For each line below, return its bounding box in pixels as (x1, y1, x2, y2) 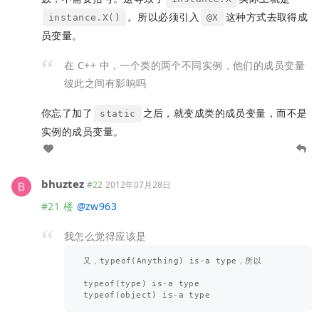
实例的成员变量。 (41, 124, 124, 138)
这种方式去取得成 (225, 10, 308, 24)
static (100, 108, 136, 119)
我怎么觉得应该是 (64, 229, 147, 243)
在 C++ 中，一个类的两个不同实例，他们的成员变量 (64, 58, 305, 72)
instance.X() (48, 12, 121, 23)
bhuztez (41, 176, 84, 191)
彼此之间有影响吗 (64, 75, 147, 90)
